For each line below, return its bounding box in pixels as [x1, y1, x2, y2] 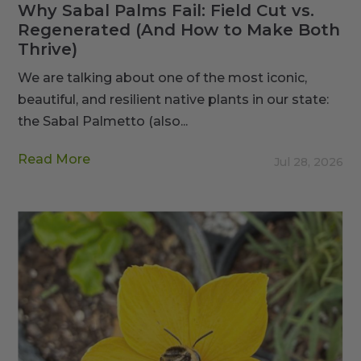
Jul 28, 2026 [273, 155, 343, 170]
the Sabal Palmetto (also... [18, 114, 189, 130]
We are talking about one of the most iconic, [18, 70, 308, 86]
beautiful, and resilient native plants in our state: [18, 92, 330, 108]
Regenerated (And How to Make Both [18, 20, 341, 40]
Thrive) [18, 39, 78, 60]
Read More [18, 151, 91, 168]
